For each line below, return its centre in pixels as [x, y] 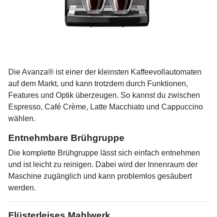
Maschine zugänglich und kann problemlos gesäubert [100, 176]
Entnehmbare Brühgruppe [66, 138]
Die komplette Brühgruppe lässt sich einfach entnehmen [104, 153]
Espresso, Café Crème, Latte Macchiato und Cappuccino [106, 107]
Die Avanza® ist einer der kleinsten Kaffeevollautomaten [105, 72]
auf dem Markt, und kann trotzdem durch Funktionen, [98, 84]
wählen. [22, 118]
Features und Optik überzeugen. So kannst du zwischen [104, 95]
